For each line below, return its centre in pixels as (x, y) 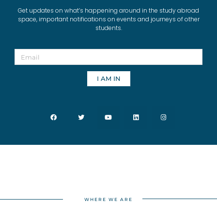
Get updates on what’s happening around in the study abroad (108, 10)
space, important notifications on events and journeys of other (108, 19)
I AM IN (108, 78)
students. (108, 28)
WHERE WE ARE (108, 199)
